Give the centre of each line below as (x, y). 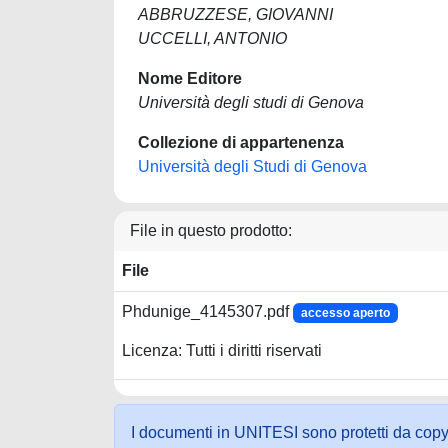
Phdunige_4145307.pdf (207, 311)
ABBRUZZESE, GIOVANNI (235, 14)
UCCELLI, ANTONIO (212, 38)
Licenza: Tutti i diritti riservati (222, 351)
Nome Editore (190, 78)
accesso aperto (345, 313)
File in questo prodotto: (211, 230)
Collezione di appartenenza (241, 142)
